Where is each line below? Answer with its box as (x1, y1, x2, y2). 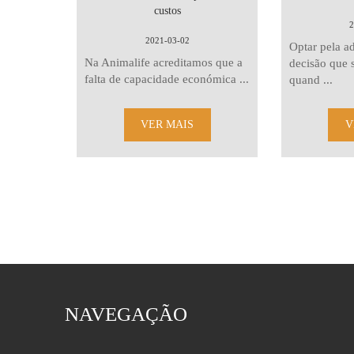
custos (153, 5, 181, 17)
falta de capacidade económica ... (85, 73, 250, 85)
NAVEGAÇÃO (65, 303, 188, 325)
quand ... (288, 73, 333, 86)
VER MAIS (141, 119, 194, 130)
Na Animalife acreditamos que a (85, 56, 243, 69)
